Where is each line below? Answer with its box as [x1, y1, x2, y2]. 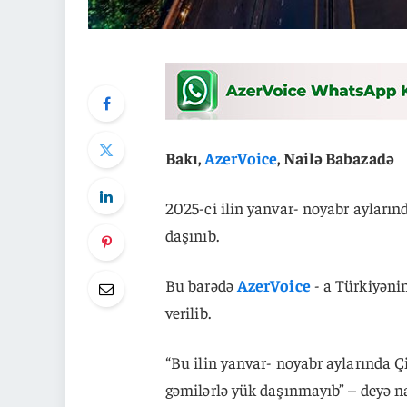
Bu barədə [164, 273, 237, 295]
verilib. [164, 301, 211, 323]
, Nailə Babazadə [277, 146, 394, 168]
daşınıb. [164, 223, 219, 245]
